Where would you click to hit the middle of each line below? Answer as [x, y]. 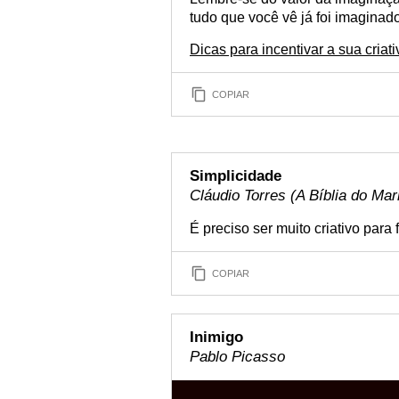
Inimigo [216, 337]
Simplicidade [236, 176]
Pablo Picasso [237, 357]
